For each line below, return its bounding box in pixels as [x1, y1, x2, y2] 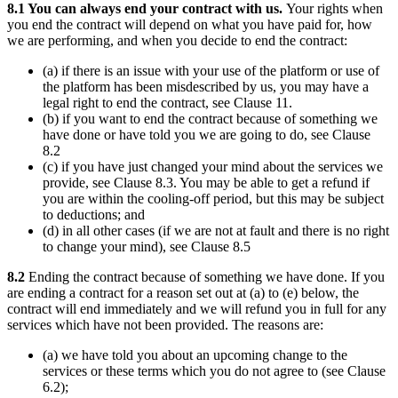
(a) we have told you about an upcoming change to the [43, 346, 347, 362]
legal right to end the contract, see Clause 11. [43, 94, 292, 110]
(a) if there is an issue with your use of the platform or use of [43, 62, 379, 78]
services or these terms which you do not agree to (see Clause [43, 362, 386, 378]
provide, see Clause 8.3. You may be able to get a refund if [43, 174, 370, 190]
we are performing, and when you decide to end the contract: [7, 32, 347, 48]
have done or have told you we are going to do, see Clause [43, 126, 370, 142]
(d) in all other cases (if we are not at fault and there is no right [43, 222, 389, 238]
